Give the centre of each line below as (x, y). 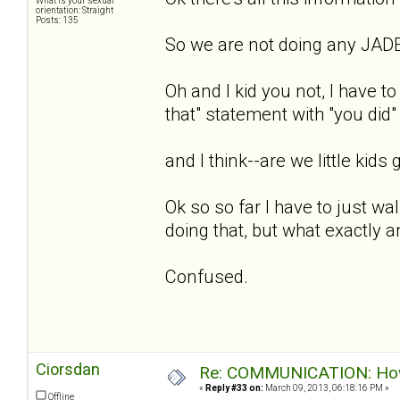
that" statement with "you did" (281, 114)
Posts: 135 (57, 21)
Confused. (207, 276)
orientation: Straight (75, 11)
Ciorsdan (68, 370)
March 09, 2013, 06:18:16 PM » (326, 388)
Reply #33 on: (234, 388)
